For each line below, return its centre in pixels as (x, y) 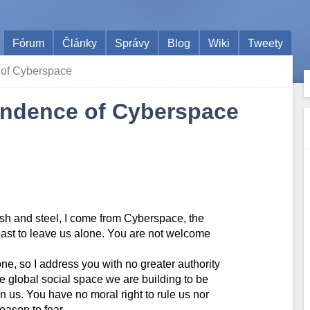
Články (80, 43)
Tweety (266, 43)
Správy (133, 43)
